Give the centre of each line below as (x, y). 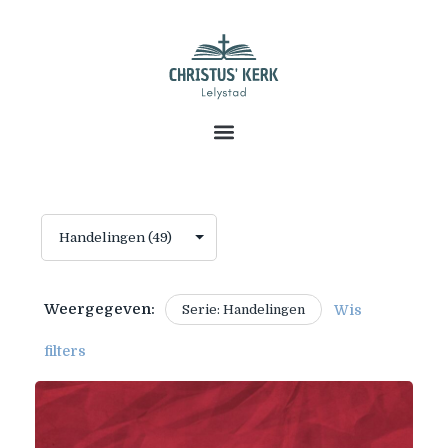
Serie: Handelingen (243, 310)
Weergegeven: (99, 309)
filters (64, 351)
